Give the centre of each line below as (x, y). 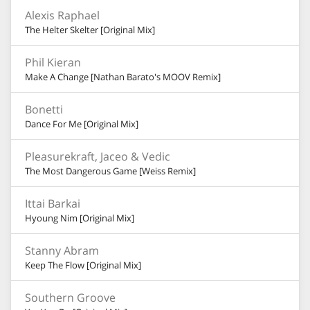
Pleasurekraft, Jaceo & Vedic (98, 156)
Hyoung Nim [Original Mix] (80, 218)
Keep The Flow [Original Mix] (83, 265)
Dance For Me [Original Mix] (82, 124)
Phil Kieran (53, 62)
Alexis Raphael (62, 15)
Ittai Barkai (53, 203)
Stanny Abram (62, 250)
